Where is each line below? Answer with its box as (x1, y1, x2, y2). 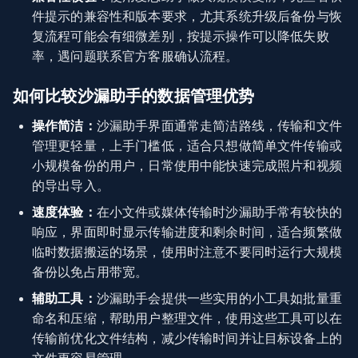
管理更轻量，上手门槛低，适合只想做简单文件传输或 (32, 138, 342, 153)
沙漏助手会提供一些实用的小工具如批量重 (96, 291, 342, 305)
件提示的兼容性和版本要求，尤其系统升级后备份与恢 (32, 9, 342, 23)
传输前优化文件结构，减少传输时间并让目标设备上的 (32, 331, 342, 345)
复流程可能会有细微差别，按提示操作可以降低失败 (32, 29, 329, 43)
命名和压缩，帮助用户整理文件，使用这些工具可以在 (32, 311, 342, 325)
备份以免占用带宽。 (32, 265, 149, 279)
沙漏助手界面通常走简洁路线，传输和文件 (96, 118, 342, 133)
